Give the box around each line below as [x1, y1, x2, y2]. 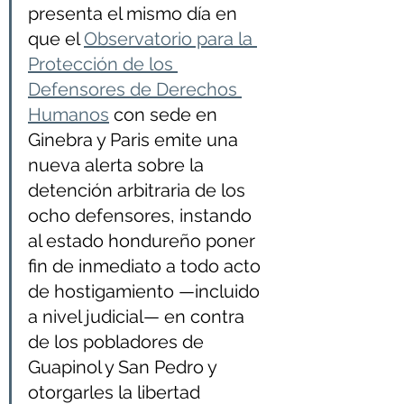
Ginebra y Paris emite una [28, 129, 243, 151]
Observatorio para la [84, 28, 257, 50]
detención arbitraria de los [28, 179, 250, 201]
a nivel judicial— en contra [28, 306, 249, 327]
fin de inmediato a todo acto [28, 255, 265, 277]
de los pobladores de [28, 331, 208, 353]
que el [28, 28, 84, 50]
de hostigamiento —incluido [28, 280, 264, 302]
